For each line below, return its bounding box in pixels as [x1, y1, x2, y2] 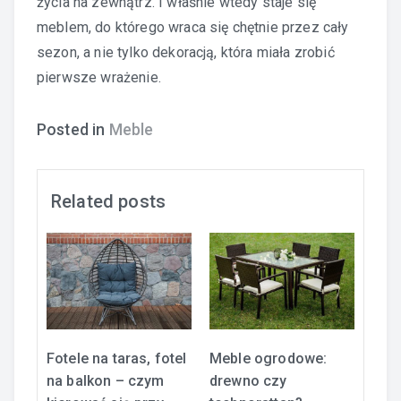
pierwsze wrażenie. [37, 68, 161, 86]
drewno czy [209, 371, 287, 389]
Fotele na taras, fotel [47, 349, 187, 367]
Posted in [37, 120, 109, 139]
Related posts [51, 190, 166, 212]
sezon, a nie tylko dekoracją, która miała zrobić [37, 43, 335, 61]
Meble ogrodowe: [209, 349, 328, 367]
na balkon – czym [47, 371, 165, 389]
